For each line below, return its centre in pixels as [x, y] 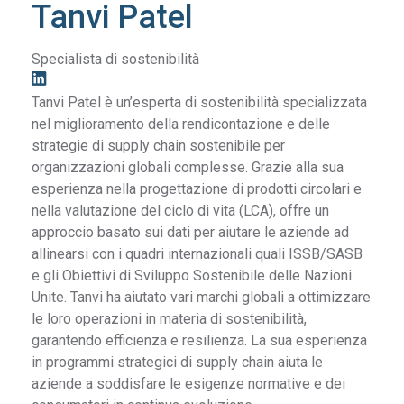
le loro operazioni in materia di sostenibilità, [170, 318]
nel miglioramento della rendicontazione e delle [181, 124]
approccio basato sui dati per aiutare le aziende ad [191, 232]
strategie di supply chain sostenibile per [159, 145]
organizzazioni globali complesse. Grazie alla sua [188, 167]
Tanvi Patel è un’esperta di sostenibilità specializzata [200, 102]
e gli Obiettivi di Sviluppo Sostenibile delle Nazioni [192, 275]
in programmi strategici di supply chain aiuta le [178, 362]
